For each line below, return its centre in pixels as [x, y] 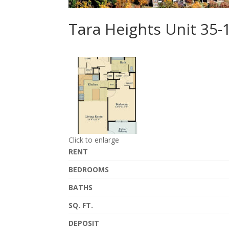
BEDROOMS [89, 170]
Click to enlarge [94, 140]
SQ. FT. [81, 205]
